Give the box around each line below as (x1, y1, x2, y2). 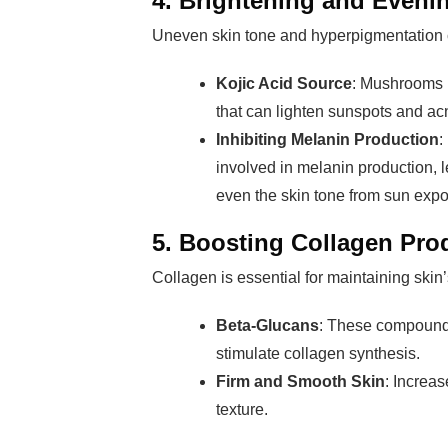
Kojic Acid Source (216, 75, 352, 92)
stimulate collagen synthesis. (216, 345, 420, 362)
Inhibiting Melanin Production (216, 131, 439, 148)
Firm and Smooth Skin (216, 373, 385, 390)
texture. (216, 401, 268, 418)
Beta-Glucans (216, 317, 319, 334)
